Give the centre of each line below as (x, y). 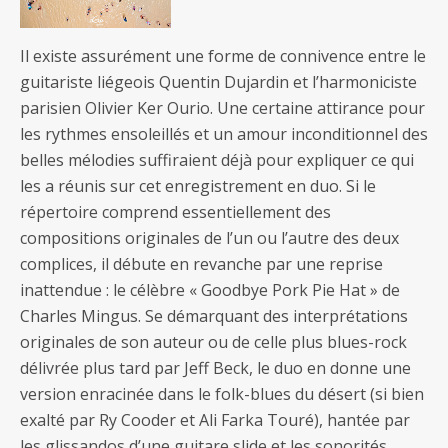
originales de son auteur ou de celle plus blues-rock (213, 342)
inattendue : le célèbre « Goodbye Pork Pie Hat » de (210, 290)
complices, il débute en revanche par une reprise (201, 264)
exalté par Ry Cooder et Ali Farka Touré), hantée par (215, 420)
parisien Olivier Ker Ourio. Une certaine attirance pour (222, 108)
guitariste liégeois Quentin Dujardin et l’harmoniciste (218, 82)
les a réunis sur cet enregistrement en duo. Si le (198, 186)
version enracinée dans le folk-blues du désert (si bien (222, 394)
